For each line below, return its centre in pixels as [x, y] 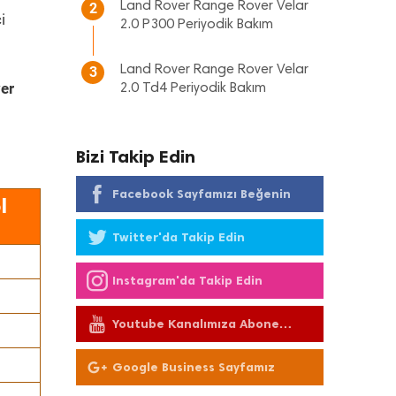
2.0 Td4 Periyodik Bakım [193, 88]
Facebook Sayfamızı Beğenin [202, 194]
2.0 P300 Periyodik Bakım [197, 25]
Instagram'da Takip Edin [187, 281]
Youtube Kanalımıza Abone [196, 324]
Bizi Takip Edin [136, 156]
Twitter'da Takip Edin [179, 237]
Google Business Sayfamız [194, 367]
